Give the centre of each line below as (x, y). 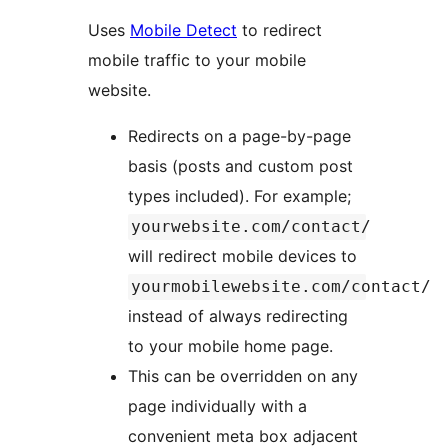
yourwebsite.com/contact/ (251, 227)
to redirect (279, 30)
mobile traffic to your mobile (197, 60)
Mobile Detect (183, 30)
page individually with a (217, 406)
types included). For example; (242, 196)
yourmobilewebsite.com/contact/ (281, 287)
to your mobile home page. (230, 346)
